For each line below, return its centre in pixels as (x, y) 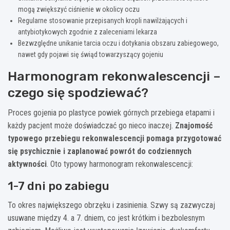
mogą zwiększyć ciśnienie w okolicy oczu (79, 9)
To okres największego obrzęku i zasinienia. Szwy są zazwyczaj (111, 205)
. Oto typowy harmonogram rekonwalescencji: (120, 164)
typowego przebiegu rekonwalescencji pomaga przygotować (114, 139)
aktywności (27, 164)
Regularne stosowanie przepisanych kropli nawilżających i (103, 21)
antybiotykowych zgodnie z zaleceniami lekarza (88, 32)
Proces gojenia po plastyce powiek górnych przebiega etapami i (111, 113)
